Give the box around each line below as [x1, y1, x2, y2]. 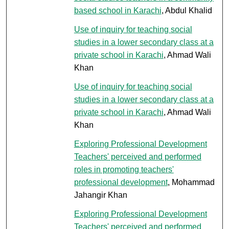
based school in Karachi [74, 6, 162, 15]
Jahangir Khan [74, 190, 127, 199]
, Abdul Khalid [161, 6, 212, 15]
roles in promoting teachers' [74, 165, 174, 174]
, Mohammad [167, 177, 215, 187]
